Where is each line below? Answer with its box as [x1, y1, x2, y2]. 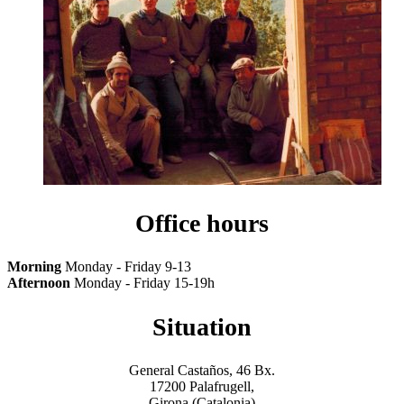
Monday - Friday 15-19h [70, 275, 215, 291]
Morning [7, 259, 61, 275]
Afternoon [7, 275, 70, 291]
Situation [152, 312, 252, 341]
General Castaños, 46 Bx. [129, 363, 275, 378]
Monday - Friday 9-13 [61, 259, 191, 275]
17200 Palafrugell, [150, 379, 254, 394]
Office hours [135, 209, 269, 238]
